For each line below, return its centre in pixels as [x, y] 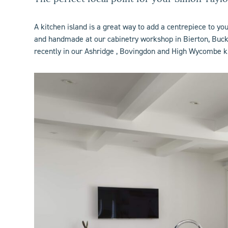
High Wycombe [197, 51]
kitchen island [64, 27]
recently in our [60, 51]
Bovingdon [138, 51]
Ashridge [99, 51]
